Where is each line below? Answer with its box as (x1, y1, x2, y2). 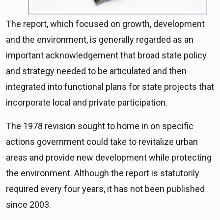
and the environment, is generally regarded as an (6, 34, 193, 45)
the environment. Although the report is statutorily (6, 168, 199, 179)
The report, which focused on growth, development (6, 19, 205, 29)
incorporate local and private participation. (6, 97, 167, 108)
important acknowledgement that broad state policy (6, 50, 207, 61)
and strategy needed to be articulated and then (6, 66, 187, 77)
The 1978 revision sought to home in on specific (6, 121, 193, 132)
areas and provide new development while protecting (6, 152, 212, 163)
